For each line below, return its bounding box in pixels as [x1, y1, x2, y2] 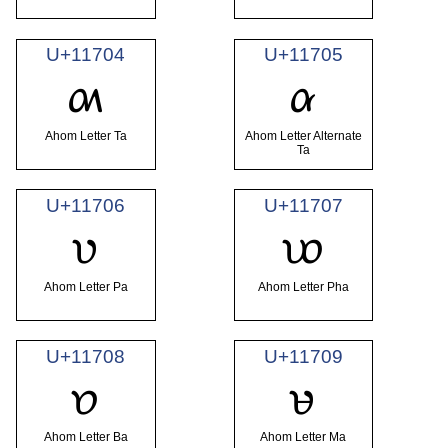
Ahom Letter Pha [257, 279, 349, 294]
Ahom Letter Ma [260, 430, 347, 445]
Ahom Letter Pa [43, 279, 128, 294]
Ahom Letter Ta [44, 128, 127, 143]
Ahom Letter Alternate [244, 128, 362, 143]
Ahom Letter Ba [43, 430, 128, 445]
